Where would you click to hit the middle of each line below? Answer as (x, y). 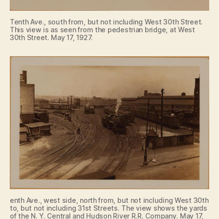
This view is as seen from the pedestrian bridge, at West (102, 30)
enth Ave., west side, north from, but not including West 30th (109, 200)
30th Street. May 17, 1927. (51, 38)
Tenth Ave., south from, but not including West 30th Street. (107, 22)
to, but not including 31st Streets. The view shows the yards (109, 208)
